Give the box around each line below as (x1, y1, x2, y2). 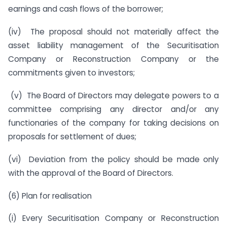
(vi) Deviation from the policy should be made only (8, 154, 219, 165)
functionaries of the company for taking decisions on (8, 118, 219, 128)
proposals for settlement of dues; (8, 131, 136, 142)
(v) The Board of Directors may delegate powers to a (8, 90, 219, 101)
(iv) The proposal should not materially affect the (8, 26, 219, 37)
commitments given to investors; (8, 67, 135, 79)
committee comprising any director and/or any (8, 104, 219, 115)
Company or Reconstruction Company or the (8, 54, 219, 65)
